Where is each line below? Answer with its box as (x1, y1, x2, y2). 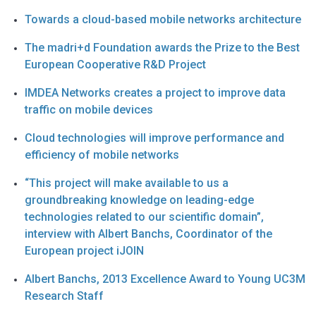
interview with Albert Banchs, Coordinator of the (25, 226, 272, 241)
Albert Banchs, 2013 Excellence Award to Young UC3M (25, 272, 305, 286)
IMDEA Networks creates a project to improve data (25, 85, 286, 99)
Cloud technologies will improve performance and (25, 130, 284, 145)
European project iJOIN (25, 243, 144, 257)
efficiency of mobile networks (25, 147, 179, 162)
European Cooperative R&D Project (25, 57, 206, 71)
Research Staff (25, 288, 104, 303)
